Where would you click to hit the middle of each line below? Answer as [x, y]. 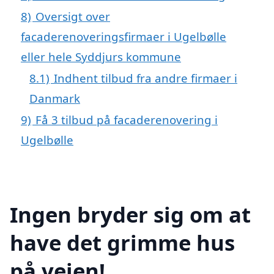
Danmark [55, 98]
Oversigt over [73, 16]
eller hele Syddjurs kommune [101, 57]
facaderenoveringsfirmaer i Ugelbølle [124, 36]
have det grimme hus [122, 242]
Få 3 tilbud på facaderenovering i [127, 120]
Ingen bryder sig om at [130, 214]
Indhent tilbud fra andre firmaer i [146, 78]
